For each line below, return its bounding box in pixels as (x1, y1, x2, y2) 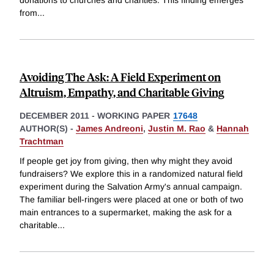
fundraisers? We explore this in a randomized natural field (20, 169, 243, 179)
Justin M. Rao (148, 124, 206, 134)
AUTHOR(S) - (20, 124, 76, 134)
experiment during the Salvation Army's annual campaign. (20, 182, 242, 192)
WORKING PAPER (97, 111, 170, 121)
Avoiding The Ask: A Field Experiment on (20, 69, 221, 85)
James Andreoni (76, 124, 143, 134)
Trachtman (20, 136, 64, 147)
